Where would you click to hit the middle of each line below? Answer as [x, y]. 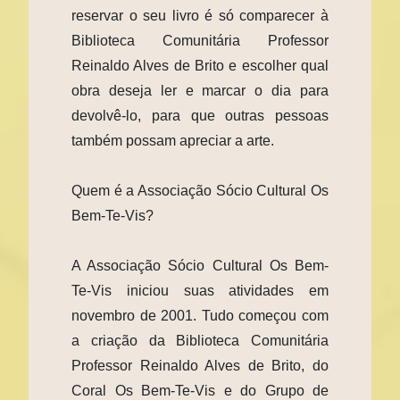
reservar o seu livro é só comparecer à [200, 15]
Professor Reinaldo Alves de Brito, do [200, 365]
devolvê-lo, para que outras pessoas [200, 115]
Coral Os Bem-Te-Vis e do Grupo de [200, 390]
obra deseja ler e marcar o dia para [200, 90]
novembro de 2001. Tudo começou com [200, 315]
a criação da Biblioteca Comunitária [200, 340]
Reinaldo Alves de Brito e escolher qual [200, 65]
